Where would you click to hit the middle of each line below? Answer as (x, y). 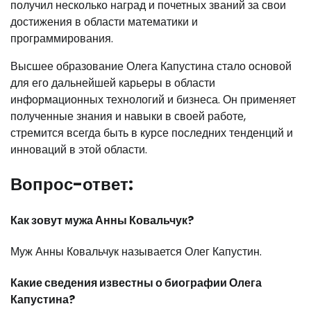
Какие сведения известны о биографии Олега (136, 283)
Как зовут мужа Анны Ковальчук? (102, 220)
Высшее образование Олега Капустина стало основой (151, 67)
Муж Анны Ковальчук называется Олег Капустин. (136, 251)
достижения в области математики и (104, 22)
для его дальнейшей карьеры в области (113, 83)
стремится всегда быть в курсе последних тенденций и (152, 133)
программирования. (62, 39)
